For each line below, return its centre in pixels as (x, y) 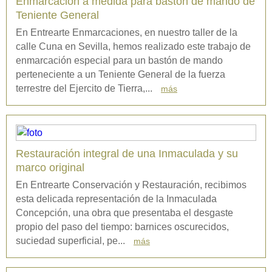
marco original (50, 168)
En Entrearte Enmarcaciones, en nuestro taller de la (127, 32)
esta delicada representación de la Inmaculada (116, 199)
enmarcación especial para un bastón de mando (119, 60)
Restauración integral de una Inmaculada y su (127, 154)
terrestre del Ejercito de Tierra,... (85, 88)
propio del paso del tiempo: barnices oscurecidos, (122, 227)
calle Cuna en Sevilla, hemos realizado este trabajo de (133, 46)
